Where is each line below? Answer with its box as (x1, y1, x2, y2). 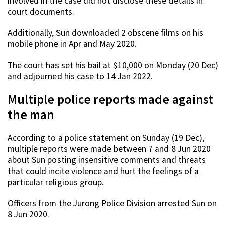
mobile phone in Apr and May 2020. (8, 38, 137, 50)
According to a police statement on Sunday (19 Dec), (8, 132, 204, 144)
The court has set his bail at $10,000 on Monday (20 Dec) (8, 60, 218, 71)
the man (8, 106, 54, 123)
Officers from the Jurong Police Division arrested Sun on (8, 198, 217, 209)
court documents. (8, 6, 74, 18)
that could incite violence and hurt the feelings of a (8, 165, 199, 177)
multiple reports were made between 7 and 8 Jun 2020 (8, 143, 211, 155)
